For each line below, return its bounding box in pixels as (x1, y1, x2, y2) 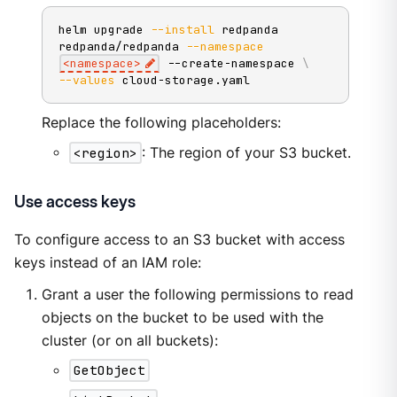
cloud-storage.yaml (114, 73, 250, 88)
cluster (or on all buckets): (41, 331, 218, 349)
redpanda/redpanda (58, 39, 186, 54)
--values (58, 73, 115, 88)
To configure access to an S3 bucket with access (13, 231, 345, 249)
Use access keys (13, 191, 136, 212)
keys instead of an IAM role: (13, 254, 201, 272)
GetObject (73, 362, 145, 379)
